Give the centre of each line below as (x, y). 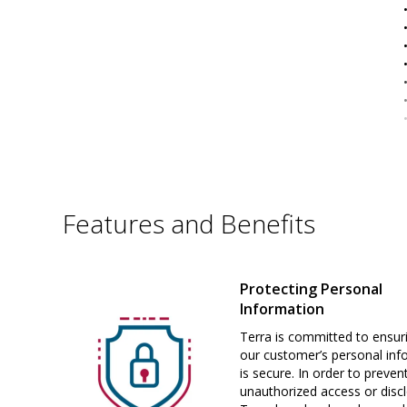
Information (282, 309)
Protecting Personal (311, 289)
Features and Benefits (189, 223)
